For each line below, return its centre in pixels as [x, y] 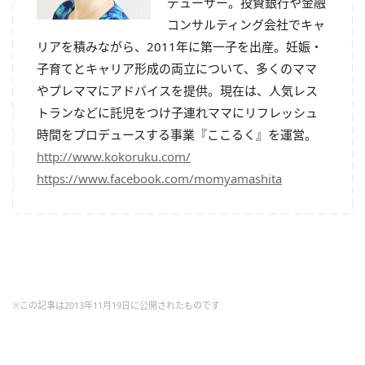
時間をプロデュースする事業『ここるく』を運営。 [177, 134]
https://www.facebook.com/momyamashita [159, 178]
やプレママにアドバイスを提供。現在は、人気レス [177, 90]
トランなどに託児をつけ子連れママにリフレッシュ [177, 112]
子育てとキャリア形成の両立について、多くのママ [177, 68]
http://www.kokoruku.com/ [114, 156]
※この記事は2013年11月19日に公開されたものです [116, 305]
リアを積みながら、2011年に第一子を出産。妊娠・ [180, 46]
